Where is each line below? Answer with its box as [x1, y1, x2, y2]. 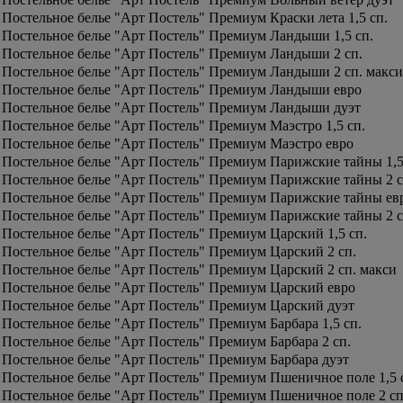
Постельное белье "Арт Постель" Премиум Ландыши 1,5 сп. [2, 28, 373, 43]
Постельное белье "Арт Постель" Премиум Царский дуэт [2, 298, 354, 313]
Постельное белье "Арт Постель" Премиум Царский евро [2, 280, 355, 295]
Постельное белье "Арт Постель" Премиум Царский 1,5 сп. [2, 226, 367, 241]
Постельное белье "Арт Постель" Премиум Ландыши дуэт [2, 100, 361, 115]
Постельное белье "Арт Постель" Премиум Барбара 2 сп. [2, 334, 351, 349]
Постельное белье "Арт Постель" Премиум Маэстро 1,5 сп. [2, 118, 365, 133]
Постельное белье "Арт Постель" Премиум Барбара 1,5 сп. [2, 316, 362, 331]
